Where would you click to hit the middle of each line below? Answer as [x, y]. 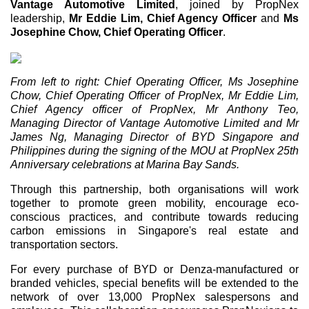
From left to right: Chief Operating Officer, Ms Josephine [154, 82]
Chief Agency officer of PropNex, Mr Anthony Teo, [154, 109]
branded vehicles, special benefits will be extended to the [154, 283]
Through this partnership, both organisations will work [154, 189]
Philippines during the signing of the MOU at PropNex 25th [154, 151]
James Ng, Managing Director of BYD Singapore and [154, 137]
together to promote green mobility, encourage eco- [154, 203]
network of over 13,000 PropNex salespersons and [154, 297]
